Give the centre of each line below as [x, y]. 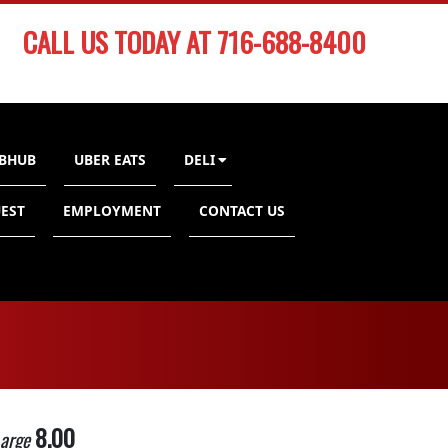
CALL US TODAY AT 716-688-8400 [194, 41]
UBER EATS [110, 159]
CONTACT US [242, 210]
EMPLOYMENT [112, 210]
